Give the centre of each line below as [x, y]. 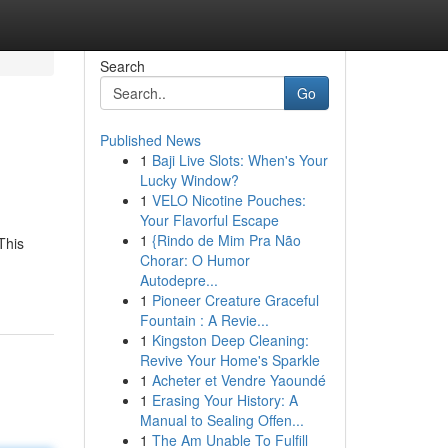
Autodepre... [178, 280]
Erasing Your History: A [224, 400]
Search [122, 66]
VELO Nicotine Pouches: [228, 200]
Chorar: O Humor [194, 260]
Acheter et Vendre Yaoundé [238, 380]
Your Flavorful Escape [209, 220]
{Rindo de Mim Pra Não [226, 240]
